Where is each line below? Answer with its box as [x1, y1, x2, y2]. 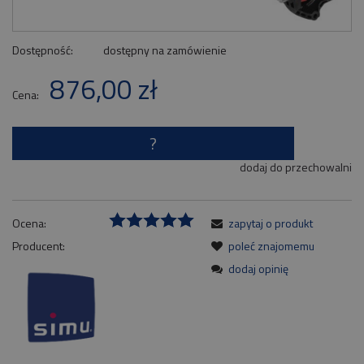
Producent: [12, 237, 65, 255]
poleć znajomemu [228, 237, 314, 255]
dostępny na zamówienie [102, 41, 227, 58]
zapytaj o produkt [228, 214, 313, 232]
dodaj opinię [228, 260, 288, 278]
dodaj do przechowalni [240, 158, 352, 176]
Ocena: [12, 214, 46, 232]
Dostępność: [12, 41, 73, 58]
